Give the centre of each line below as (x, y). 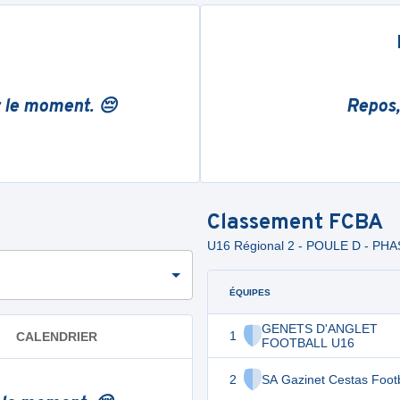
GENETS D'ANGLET (320, 329)
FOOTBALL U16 (308, 343)
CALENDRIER (57, 336)
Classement (268, 223)
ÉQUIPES (250, 292)
